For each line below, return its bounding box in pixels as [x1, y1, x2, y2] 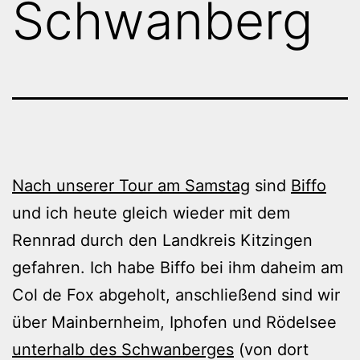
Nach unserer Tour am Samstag [12, 175, 250, 195]
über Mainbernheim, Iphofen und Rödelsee [12, 312, 337, 332]
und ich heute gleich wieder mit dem [12, 202, 290, 223]
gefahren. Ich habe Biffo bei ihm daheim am [12, 257, 343, 277]
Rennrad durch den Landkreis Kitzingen [12, 230, 313, 250]
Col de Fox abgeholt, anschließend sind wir [12, 284, 340, 305]
